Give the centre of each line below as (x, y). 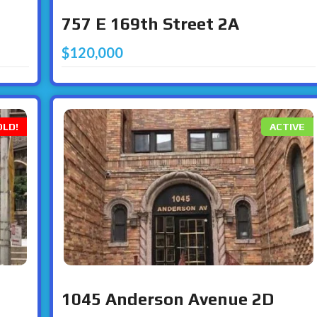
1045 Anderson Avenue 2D (167, 299)
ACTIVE (287, 127)
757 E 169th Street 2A (150, 24)
